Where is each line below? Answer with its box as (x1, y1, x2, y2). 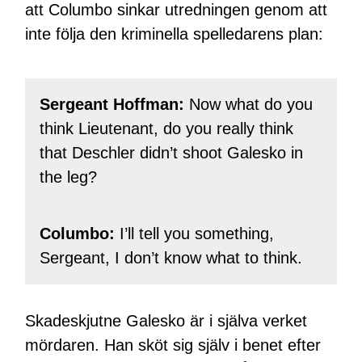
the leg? (39, 168, 97, 187)
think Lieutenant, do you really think (39, 120, 293, 138)
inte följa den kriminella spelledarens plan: (25, 24, 324, 43)
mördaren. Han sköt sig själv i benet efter (25, 335, 322, 354)
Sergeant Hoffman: (39, 95, 184, 114)
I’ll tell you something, (119, 225, 274, 243)
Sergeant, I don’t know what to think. (39, 249, 302, 267)
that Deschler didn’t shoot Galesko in (39, 144, 303, 162)
